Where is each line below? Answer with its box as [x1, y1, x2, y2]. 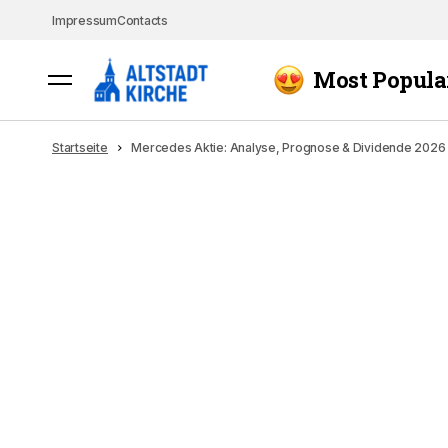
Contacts [116, 263, 168, 278]
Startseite [52, 390, 108, 405]
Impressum [52, 263, 117, 278]
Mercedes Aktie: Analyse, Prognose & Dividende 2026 [131, 390, 446, 405]
